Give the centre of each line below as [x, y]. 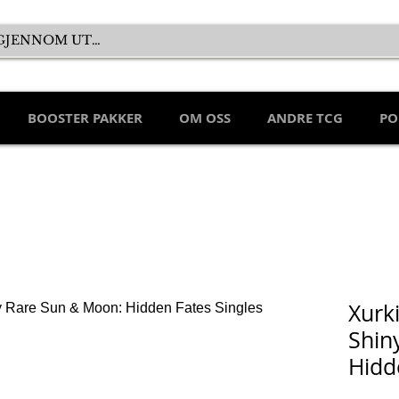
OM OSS [205, 118]
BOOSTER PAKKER [85, 118]
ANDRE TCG [305, 118]
